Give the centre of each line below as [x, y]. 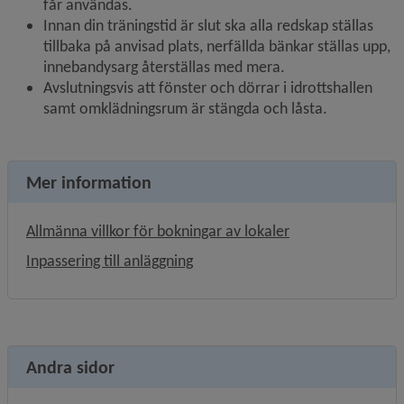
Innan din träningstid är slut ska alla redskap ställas [208, 25]
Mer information [89, 182]
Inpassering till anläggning [110, 261]
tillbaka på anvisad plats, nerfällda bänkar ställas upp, [217, 46]
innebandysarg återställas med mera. [164, 67]
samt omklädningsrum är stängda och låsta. [185, 108]
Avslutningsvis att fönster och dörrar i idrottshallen [208, 87]
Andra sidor [70, 367]
